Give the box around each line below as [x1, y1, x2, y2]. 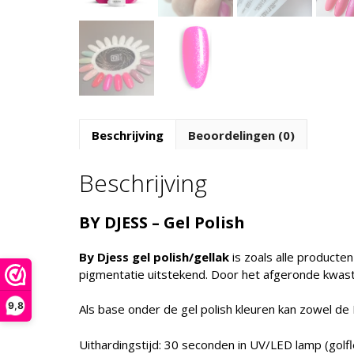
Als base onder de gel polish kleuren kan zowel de [78, 301, 352, 318]
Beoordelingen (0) [187, 126, 295, 143]
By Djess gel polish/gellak [78, 248, 229, 265]
